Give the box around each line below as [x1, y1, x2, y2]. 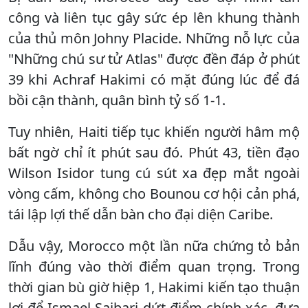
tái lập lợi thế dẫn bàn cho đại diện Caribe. [8, 204, 273, 223]
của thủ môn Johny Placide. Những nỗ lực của [8, 28, 300, 47]
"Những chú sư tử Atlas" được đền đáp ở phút [8, 49, 300, 68]
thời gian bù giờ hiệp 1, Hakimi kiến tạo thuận [8, 277, 300, 296]
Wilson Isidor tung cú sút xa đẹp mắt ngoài [8, 163, 300, 182]
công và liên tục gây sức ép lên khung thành [8, 8, 300, 27]
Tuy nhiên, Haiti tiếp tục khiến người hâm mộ [8, 122, 300, 141]
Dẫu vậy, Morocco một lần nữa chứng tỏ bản [8, 236, 300, 255]
